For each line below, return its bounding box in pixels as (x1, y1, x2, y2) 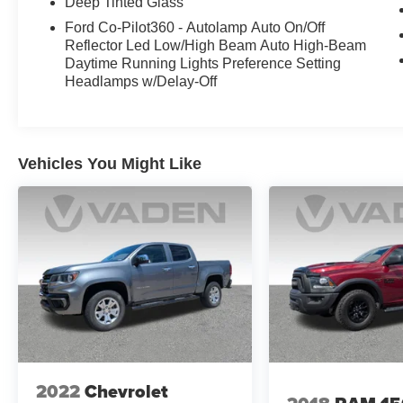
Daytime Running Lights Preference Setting (65, 56, 342, 72)
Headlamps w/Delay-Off (65, 74, 218, 90)
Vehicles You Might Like (18, 155, 201, 174)
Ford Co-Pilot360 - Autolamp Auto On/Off (65, 20, 326, 36)
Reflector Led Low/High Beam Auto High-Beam (65, 38, 367, 54)
